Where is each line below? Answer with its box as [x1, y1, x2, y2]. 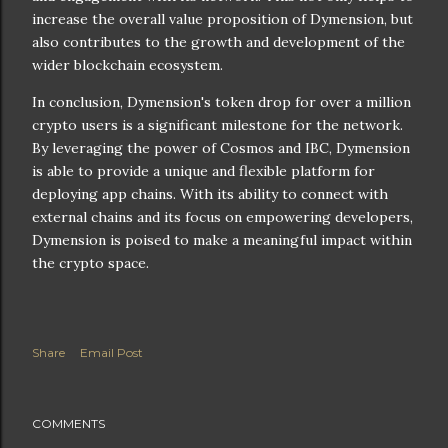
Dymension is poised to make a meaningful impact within [32, 230, 412, 249]
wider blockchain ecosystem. [32, 55, 223, 74]
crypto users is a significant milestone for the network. [32, 115, 403, 134]
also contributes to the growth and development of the [32, 32, 405, 51]
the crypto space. [32, 253, 149, 272]
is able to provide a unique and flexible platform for [32, 161, 375, 180]
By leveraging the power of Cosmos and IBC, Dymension [32, 138, 410, 157]
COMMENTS [32, 415, 105, 431]
